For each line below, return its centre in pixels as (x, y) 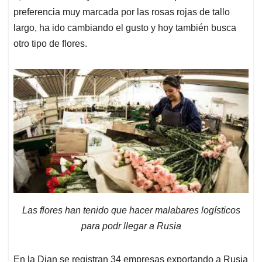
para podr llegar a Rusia (131, 226)
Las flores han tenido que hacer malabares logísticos (131, 211)
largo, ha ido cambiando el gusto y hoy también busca (125, 28)
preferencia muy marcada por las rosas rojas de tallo (122, 12)
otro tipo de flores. (50, 44)
